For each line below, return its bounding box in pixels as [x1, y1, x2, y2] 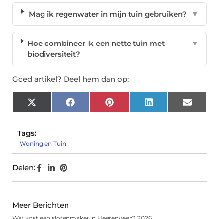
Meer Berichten [12, 200, 69, 210]
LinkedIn [152, 101, 186, 110]
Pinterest [113, 101, 149, 110]
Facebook [74, 101, 112, 110]
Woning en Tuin [20, 140, 66, 148]
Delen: [12, 163, 35, 173]
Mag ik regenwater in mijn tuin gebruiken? [28, 9, 187, 19]
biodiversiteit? [27, 49, 81, 59]
